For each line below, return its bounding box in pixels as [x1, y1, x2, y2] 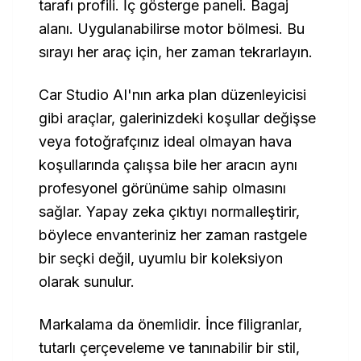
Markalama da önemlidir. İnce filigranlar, [39, 316, 302, 333]
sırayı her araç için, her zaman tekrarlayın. [39, 44, 313, 60]
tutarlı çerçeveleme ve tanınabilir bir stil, [39, 339, 300, 356]
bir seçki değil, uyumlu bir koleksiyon [39, 250, 283, 267]
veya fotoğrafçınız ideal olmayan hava [39, 133, 292, 150]
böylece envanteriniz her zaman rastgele [39, 226, 307, 243]
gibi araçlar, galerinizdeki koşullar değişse [39, 110, 316, 127]
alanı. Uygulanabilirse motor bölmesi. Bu [39, 20, 305, 37]
